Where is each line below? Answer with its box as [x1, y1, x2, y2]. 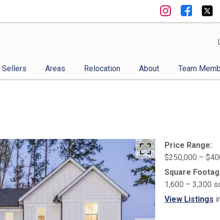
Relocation [84, 63, 121, 73]
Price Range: [164, 140, 212, 150]
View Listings [164, 194, 214, 204]
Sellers [1, 63, 27, 73]
